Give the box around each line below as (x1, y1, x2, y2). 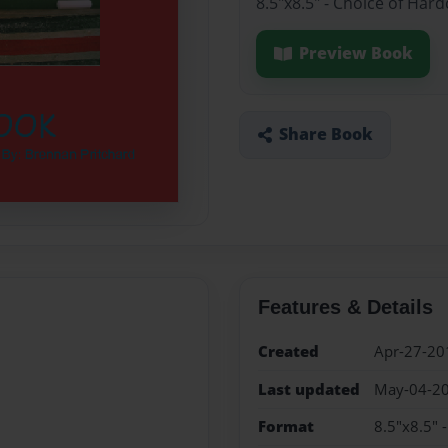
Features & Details (257, 296, 433, 319)
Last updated (257, 378, 360, 400)
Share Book (278, 123, 373, 146)
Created (257, 341, 319, 363)
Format (257, 415, 314, 437)
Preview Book (298, 42, 413, 65)
